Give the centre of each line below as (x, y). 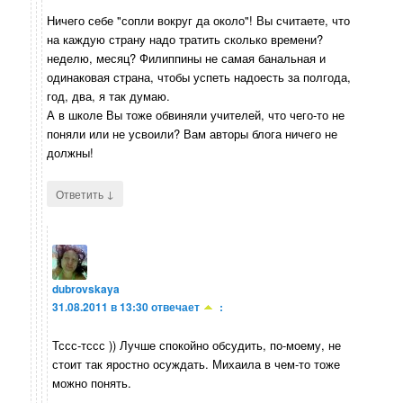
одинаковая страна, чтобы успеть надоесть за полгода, (199, 77)
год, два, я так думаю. (109, 96)
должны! (71, 153)
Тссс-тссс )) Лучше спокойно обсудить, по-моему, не (197, 345)
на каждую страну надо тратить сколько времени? (185, 40)
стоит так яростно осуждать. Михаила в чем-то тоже (197, 363)
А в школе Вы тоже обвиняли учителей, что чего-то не (196, 115)
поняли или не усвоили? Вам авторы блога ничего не (193, 134)
